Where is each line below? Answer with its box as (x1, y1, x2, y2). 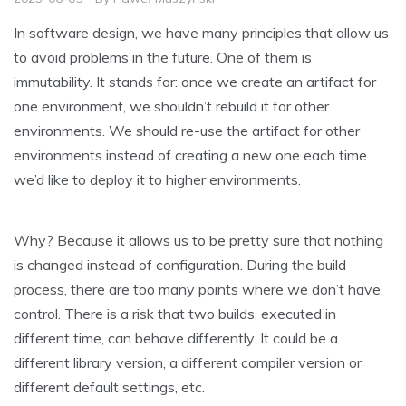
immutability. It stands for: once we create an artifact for (14, 72, 376, 92)
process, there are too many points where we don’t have (14, 280, 381, 299)
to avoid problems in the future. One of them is (14, 48, 312, 67)
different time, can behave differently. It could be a (14, 329, 338, 348)
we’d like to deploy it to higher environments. (14, 170, 301, 189)
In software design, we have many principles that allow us (14, 24, 389, 43)
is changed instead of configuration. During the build (14, 256, 346, 275)
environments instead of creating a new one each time (14, 146, 367, 165)
